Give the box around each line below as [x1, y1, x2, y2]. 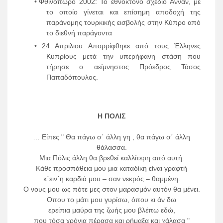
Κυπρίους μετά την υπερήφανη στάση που [46, 52, 201, 61]
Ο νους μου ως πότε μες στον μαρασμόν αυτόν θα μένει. [23, 185, 200, 194]
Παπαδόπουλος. [46, 73, 98, 82]
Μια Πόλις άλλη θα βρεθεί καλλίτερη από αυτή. [39, 154, 184, 162]
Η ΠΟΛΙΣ [98, 112, 125, 120]
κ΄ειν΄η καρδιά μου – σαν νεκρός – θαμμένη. [43, 175, 180, 183]
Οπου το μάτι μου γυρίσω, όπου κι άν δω [47, 196, 176, 204]
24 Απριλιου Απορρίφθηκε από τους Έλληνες [41, 42, 201, 50]
